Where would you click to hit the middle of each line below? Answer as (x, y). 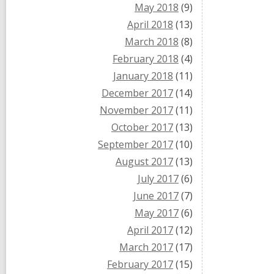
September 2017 (135, 144)
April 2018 (150, 24)
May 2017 (157, 213)
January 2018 (143, 76)
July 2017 (158, 179)
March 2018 (152, 42)
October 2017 (142, 127)
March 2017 (146, 247)
